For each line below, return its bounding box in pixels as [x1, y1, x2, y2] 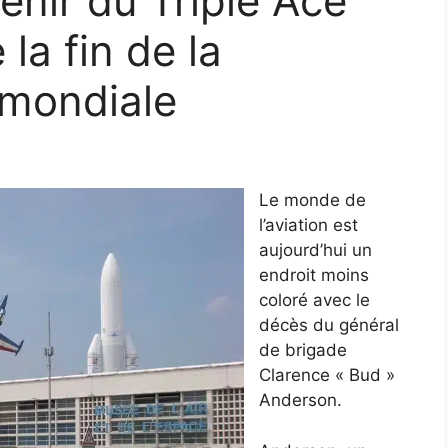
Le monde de [259, 190, 366, 211]
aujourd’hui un [259, 240, 372, 261]
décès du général [259, 315, 399, 336]
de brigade [259, 340, 347, 361]
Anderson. [259, 390, 342, 411]
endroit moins [259, 265, 369, 286]
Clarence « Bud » [259, 365, 395, 386]
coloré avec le [259, 290, 370, 311]
